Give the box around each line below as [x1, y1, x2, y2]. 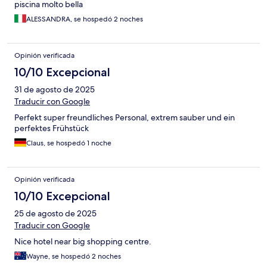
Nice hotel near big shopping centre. [14, 235, 151, 247]
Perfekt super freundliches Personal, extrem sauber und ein [14, 111, 235, 123]
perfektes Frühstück [14, 122, 89, 133]
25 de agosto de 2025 [14, 207, 97, 219]
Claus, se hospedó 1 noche [26, 138, 111, 148]
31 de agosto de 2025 [14, 83, 95, 95]
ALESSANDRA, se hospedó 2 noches [26, 14, 143, 24]
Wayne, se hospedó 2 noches [26, 251, 121, 261]
